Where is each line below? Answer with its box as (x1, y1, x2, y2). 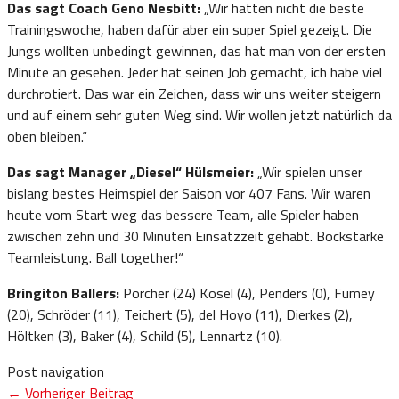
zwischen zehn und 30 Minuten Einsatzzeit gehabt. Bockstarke (7, 224, 384, 247)
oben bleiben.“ (7, 125, 87, 147)
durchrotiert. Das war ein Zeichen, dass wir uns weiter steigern (7, 82, 381, 104)
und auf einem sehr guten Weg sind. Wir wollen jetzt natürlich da (7, 103, 392, 126)
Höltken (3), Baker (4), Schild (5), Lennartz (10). (7, 324, 282, 346)
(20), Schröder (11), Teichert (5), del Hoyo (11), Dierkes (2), (7, 303, 353, 325)
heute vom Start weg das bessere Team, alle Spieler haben (7, 203, 359, 225)
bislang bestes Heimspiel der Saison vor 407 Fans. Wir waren (7, 182, 370, 204)
